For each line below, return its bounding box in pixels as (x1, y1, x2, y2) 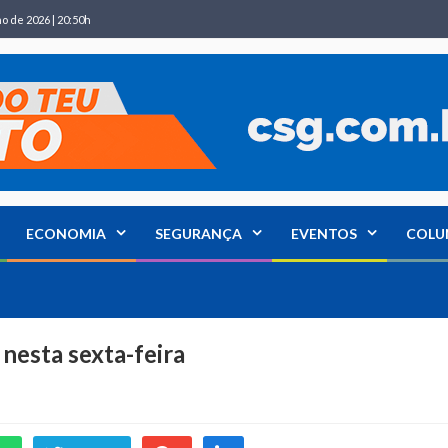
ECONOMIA (26, 225, 106, 242)
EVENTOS (291, 225, 357, 242)
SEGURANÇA (155, 225, 242, 242)
